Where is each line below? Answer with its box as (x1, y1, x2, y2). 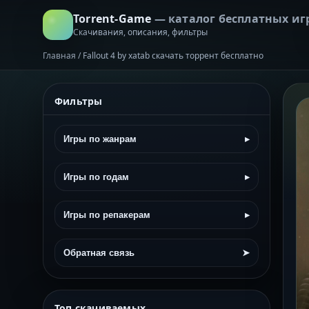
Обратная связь (63, 248, 134, 258)
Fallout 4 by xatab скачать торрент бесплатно (83, 50, 263, 61)
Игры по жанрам (63, 134, 137, 144)
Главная (43, 50, 76, 61)
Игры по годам (63, 172, 129, 182)
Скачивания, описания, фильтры (73, 26, 208, 38)
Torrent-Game (73, 10, 154, 26)
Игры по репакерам (63, 210, 150, 220)
